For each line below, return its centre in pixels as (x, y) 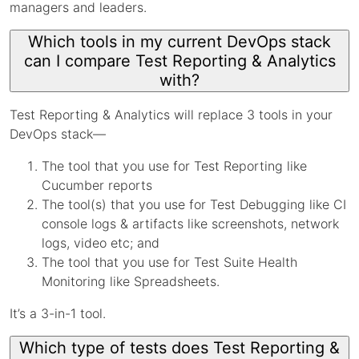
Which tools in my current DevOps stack (179, 42)
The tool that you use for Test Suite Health (169, 262)
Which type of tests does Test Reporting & (179, 348)
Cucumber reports (97, 185)
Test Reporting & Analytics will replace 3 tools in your (171, 115)
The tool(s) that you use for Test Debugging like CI (194, 204)
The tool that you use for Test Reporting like (174, 166)
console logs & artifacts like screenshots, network (190, 224)
